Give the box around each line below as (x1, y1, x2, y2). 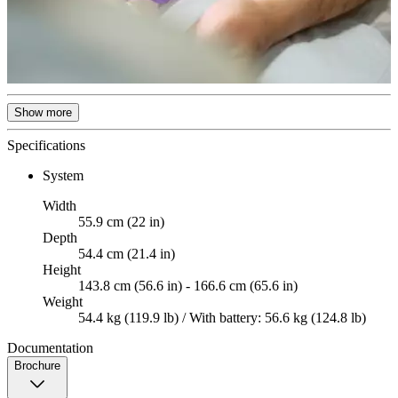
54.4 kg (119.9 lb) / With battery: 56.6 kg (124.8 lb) (78, 310, 366, 326)
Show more (14, 106, 72, 120)
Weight (43, 294, 83, 310)
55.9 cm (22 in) (78, 214, 164, 230)
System (43, 168, 84, 184)
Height (43, 262, 81, 278)
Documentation (7, 340, 93, 356)
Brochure (14, 359, 60, 373)
